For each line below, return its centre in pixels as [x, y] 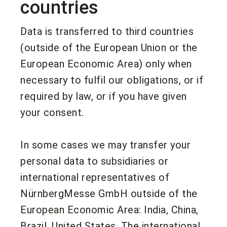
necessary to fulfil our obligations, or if [112, 80]
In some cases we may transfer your [105, 145]
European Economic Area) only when [106, 64]
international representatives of [95, 177]
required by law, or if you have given [104, 96]
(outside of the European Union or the [109, 47]
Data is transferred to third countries [107, 31]
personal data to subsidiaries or [94, 161]
